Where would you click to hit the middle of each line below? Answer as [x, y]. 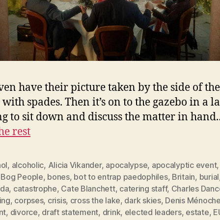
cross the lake [95, 200]
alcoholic [28, 165]
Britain [184, 177]
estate [197, 212]
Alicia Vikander [75, 165]
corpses [29, 200]
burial [209, 177]
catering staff [143, 188]
